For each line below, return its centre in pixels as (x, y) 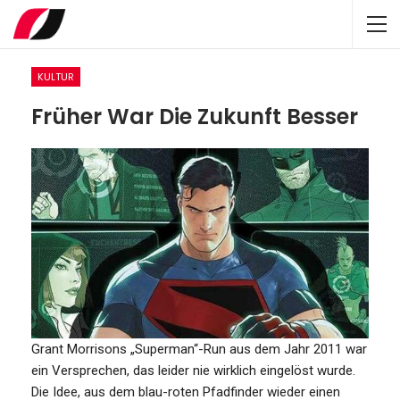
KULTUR (56, 77)
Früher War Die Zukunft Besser (195, 117)
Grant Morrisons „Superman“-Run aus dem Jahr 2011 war (199, 349)
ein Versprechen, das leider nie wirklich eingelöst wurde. (193, 370)
